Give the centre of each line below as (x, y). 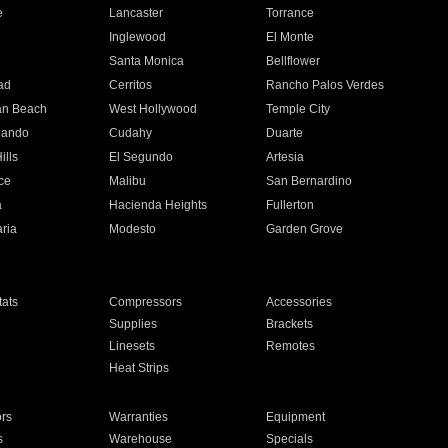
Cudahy (130, 133)
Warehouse (140, 439)
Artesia (285, 157)
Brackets (290, 324)
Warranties (138, 417)
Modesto (132, 229)
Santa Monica (146, 61)
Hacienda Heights (157, 205)
